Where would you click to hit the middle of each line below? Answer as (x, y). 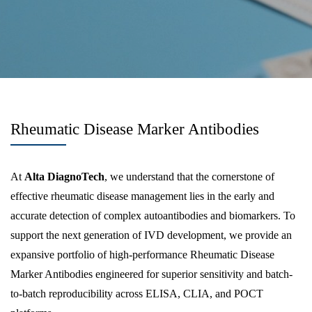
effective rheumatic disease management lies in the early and (142, 196)
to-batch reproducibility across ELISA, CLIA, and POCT (137, 294)
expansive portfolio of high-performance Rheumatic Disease (142, 255)
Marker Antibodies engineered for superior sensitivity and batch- (151, 274)
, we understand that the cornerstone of (189, 177)
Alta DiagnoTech (64, 177)
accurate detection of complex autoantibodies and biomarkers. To (153, 216)
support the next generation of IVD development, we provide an (151, 235)
